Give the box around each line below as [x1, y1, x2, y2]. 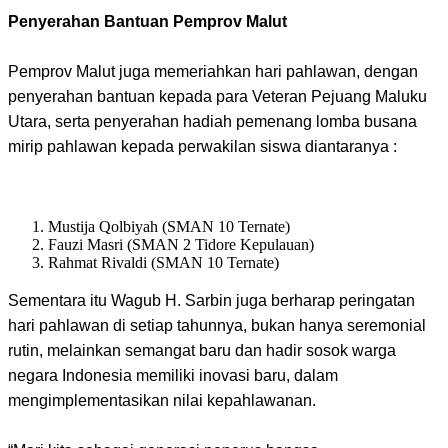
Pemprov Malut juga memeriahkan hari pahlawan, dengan [8, 62, 418, 80]
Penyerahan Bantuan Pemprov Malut [8, 12, 287, 30]
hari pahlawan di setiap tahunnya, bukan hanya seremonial [8, 316, 426, 334]
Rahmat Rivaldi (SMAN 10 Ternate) [48, 253, 279, 271]
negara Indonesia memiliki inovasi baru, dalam [8, 366, 338, 384]
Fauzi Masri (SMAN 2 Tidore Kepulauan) [48, 235, 314, 253]
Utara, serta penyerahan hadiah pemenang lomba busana [8, 112, 417, 130]
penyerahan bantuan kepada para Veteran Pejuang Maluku [8, 87, 427, 105]
